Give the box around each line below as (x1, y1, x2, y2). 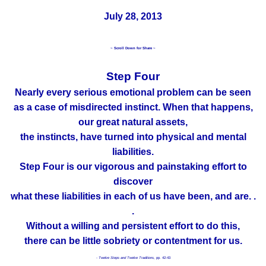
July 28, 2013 (104, 11, 162, 22)
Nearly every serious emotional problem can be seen (15, 87, 251, 98)
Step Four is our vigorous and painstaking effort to (19, 161, 247, 172)
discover (113, 176, 153, 187)
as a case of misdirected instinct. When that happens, (13, 102, 253, 113)
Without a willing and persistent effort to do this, (26, 221, 240, 232)
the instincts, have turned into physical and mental (20, 132, 246, 142)
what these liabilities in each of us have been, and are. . (10, 191, 256, 202)
